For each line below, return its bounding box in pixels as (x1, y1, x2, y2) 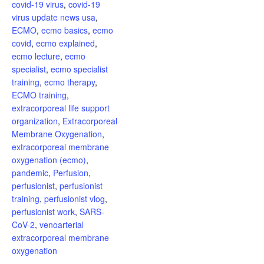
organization (12, 115, 58, 127)
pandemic (12, 167, 48, 179)
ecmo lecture (12, 50, 60, 62)
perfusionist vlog (44, 193, 105, 204)
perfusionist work (12, 206, 75, 217)
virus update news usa (12, 11, 95, 23)
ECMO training (12, 89, 67, 101)
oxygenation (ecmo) (12, 154, 86, 166)
